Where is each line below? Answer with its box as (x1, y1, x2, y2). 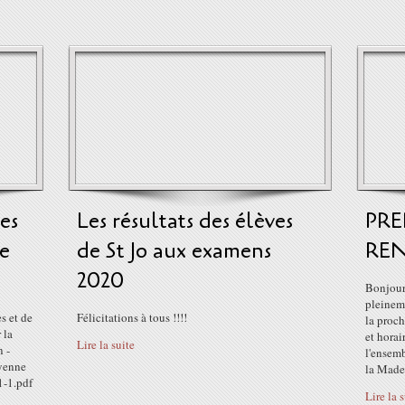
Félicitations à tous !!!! (77, 309, 187, 325)
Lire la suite (77, 336, 135, 353)
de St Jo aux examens (77, 236, 271, 266)
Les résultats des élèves (77, 206, 293, 236)
